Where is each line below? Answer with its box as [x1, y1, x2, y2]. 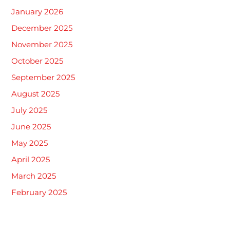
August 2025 [11, 89, 60, 99]
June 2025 [11, 122, 51, 132]
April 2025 [11, 155, 50, 164]
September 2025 [11, 73, 75, 83]
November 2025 [11, 40, 73, 50]
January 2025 [11, 204, 63, 214]
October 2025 [11, 56, 64, 66]
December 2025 [11, 24, 73, 33]
